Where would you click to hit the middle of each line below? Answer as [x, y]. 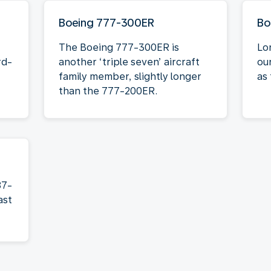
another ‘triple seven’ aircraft [129, 62]
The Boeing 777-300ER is [119, 47]
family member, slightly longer [130, 76]
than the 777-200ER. [108, 91]
